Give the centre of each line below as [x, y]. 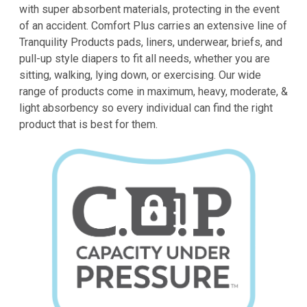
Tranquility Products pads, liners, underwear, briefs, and [151, 42]
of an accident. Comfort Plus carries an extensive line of [153, 26]
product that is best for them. [88, 124]
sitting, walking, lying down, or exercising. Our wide [140, 75]
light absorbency [59, 108]
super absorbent [81, 9]
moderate [253, 91]
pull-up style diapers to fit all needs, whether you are [145, 59]
